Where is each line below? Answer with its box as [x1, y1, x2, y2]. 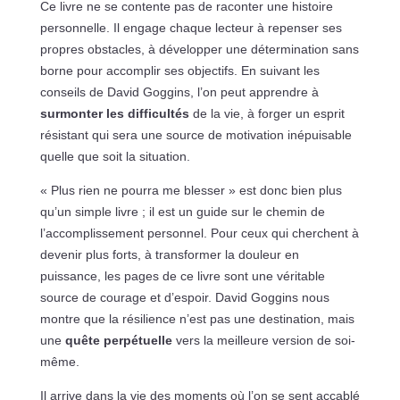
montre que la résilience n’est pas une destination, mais [39, 311, 354, 326]
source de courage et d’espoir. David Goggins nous [39, 289, 329, 304]
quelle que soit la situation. [39, 148, 190, 163]
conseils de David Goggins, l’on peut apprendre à [39, 84, 319, 99]
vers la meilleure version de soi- [171, 332, 355, 347]
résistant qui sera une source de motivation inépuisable [39, 127, 352, 142]
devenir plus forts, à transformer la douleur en [39, 246, 299, 262]
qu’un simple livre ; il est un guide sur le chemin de [39, 204, 325, 219]
